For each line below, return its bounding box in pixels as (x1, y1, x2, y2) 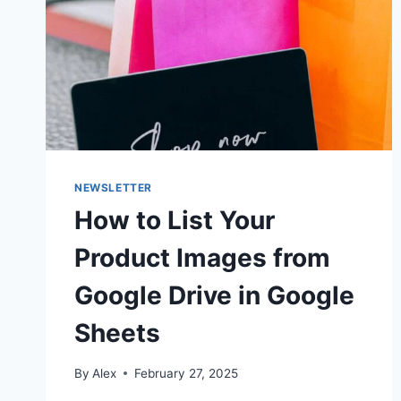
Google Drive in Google (74, 279, 354, 311)
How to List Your (74, 204, 275, 235)
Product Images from (74, 242, 330, 273)
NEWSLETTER (74, 180, 152, 194)
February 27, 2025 (134, 365, 239, 380)
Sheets (74, 317, 160, 348)
